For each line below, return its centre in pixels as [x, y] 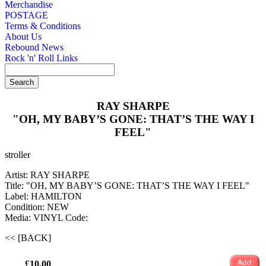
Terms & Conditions [43, 26]
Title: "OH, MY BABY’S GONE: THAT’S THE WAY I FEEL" [127, 186]
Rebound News [34, 47]
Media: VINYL [35, 218]
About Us [23, 36]
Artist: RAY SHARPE [47, 175]
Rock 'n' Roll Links [41, 58]
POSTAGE [26, 15]
